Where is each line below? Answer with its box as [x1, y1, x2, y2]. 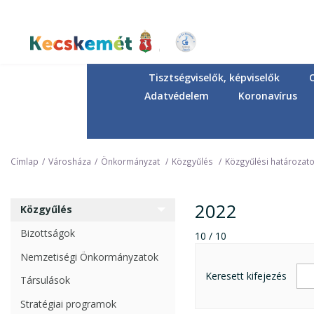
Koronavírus [238, 88, 298, 102]
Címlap [11, 155, 39, 167]
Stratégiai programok [20, 296, 116, 310]
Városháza [48, 155, 91, 167]
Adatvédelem [144, 88, 210, 102]
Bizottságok [20, 226, 75, 240]
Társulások [20, 273, 70, 287]
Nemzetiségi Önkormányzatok [20, 250, 158, 264]
